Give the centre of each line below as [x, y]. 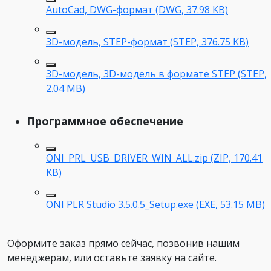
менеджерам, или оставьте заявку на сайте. [112, 257]
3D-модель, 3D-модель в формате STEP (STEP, [156, 73]
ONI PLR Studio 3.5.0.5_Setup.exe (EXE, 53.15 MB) [155, 204]
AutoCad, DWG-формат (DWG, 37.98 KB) [137, 9]
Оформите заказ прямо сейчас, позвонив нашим [123, 243]
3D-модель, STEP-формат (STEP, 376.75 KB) [147, 41]
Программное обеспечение [105, 121]
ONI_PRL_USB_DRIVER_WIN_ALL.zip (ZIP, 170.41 [154, 158]
